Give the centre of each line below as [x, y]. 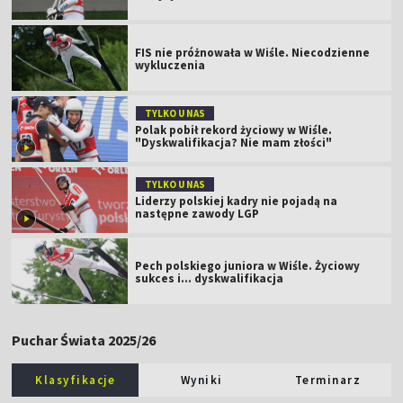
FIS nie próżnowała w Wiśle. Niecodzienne [253, 53]
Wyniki [201, 381]
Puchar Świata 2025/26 [84, 340]
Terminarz [328, 381]
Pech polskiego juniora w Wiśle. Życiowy [248, 266]
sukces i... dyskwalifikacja [210, 279]
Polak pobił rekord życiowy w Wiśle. [234, 130]
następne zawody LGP [197, 214]
